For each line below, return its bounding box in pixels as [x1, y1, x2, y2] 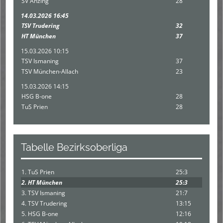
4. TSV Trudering [21, 199, 67, 208]
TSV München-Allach [21, 67, 78, 76]
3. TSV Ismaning [21, 188, 65, 197]
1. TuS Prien [21, 167, 54, 176]
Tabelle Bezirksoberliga [21, 141, 127, 153]
